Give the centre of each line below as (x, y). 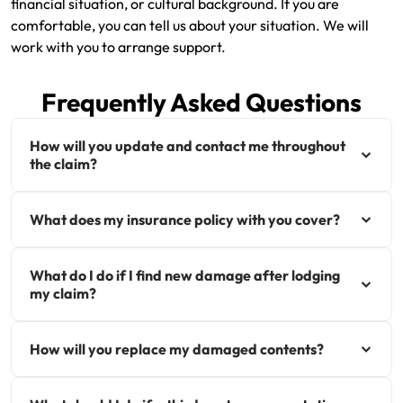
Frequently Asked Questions (201, 102)
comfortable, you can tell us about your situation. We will (190, 25)
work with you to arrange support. (118, 47)
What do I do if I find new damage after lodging (185, 275)
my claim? (63, 293)
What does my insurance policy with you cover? (185, 219)
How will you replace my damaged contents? (177, 349)
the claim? (63, 164)
